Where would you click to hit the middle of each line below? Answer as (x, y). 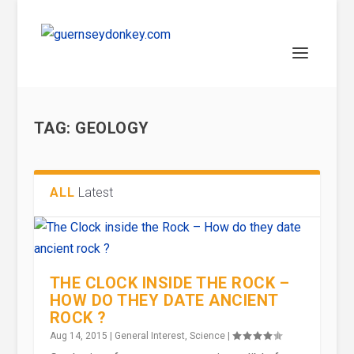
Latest (96, 192)
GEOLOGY (112, 128)
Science (207, 336)
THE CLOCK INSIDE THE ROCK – (169, 283)
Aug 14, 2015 (78, 336)
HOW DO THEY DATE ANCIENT (164, 300)
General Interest (149, 336)
